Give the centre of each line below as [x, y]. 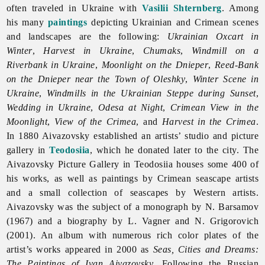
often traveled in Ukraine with [74, 8]
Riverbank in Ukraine [51, 64]
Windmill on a [225, 50]
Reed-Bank [237, 64]
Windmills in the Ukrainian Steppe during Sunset [151, 93]
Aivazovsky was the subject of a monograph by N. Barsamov [132, 206]
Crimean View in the [214, 107]
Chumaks [162, 50]
